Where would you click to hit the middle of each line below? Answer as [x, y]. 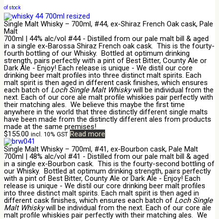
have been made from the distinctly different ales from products [108, 119]
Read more [88, 134]
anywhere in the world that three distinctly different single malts [106, 112]
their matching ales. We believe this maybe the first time [94, 104]
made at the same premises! [52, 126]
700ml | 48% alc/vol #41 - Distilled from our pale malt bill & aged [106, 156]
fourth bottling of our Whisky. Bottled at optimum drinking [97, 53]
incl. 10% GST [49, 134]
